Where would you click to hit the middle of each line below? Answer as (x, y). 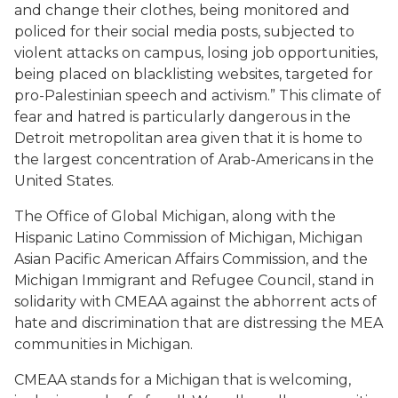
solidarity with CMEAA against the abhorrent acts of (195, 302)
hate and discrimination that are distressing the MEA (199, 323)
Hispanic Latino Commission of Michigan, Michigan (188, 238)
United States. (66, 181)
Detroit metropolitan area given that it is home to (188, 138)
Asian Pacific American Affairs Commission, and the (191, 259)
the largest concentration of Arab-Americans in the (194, 159)
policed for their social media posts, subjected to (184, 32)
